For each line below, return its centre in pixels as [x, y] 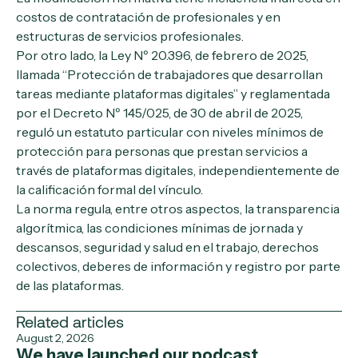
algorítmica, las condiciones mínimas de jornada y [159, 228]
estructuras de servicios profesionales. [130, 36]
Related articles [70, 321]
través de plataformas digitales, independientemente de [178, 170]
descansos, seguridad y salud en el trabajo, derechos [167, 247]
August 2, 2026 [55, 338]
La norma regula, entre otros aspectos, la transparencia [178, 209]
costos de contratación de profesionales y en [148, 17]
